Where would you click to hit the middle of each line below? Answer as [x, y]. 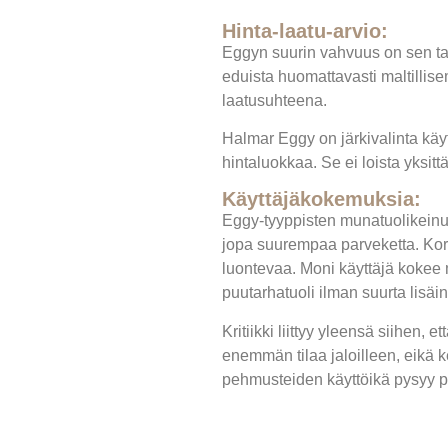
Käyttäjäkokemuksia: [321, 199]
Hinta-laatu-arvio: [305, 30]
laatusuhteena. [274, 100]
